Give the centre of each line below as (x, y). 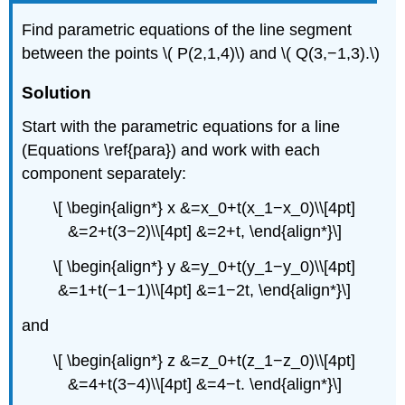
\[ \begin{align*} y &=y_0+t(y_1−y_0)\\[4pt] (204, 267)
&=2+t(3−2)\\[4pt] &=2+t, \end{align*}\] (204, 232)
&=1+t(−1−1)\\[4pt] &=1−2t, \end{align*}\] (204, 291)
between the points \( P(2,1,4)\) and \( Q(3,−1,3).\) (201, 53)
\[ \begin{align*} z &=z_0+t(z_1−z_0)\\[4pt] (204, 360)
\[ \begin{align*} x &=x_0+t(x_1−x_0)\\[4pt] (204, 208)
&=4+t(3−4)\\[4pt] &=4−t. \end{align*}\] (204, 384)
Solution (57, 92)
